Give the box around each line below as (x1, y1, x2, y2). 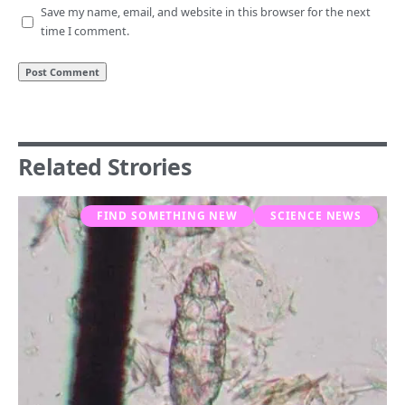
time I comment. (41, 24, 129, 40)
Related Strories (18, 151, 191, 183)
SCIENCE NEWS (269, 208, 362, 224)
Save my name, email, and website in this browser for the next (41, 5, 371, 21)
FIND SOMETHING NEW (96, 208, 238, 224)
